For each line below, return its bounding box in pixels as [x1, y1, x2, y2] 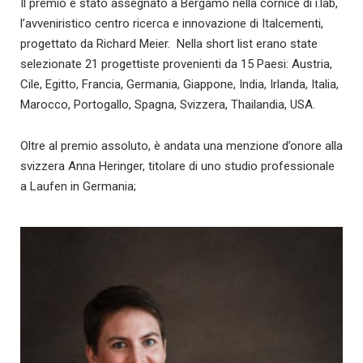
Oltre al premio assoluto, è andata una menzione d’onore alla [20, 139, 343, 153]
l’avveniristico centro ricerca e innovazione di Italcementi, [20, 16, 323, 31]
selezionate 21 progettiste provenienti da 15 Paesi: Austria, [20, 57, 332, 71]
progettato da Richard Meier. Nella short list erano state [20, 36, 318, 51]
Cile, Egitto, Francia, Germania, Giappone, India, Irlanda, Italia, [20, 77, 339, 92]
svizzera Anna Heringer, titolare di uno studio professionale [20, 159, 335, 173]
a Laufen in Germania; [20, 179, 136, 194]
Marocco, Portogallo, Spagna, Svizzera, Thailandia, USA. [20, 97, 315, 112]
